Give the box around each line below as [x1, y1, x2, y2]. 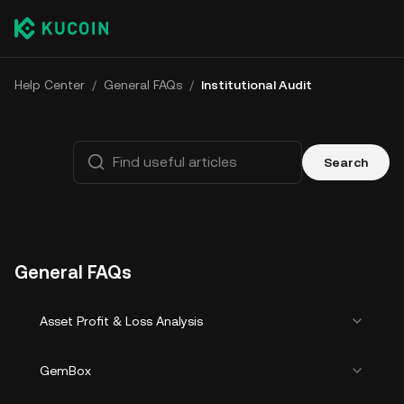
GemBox [40, 363, 91, 378]
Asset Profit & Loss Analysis [40, 314, 203, 328]
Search [324, 155, 368, 170]
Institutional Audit [201, 78, 312, 92]
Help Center [14, 78, 85, 92]
